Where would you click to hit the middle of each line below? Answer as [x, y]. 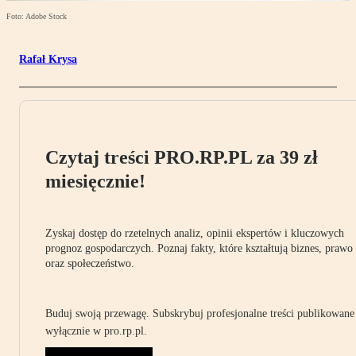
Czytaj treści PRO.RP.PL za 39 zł [182, 158]
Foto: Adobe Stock [37, 17]
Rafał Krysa [48, 60]
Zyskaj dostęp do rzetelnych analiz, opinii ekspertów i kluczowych [195, 234]
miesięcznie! [95, 182]
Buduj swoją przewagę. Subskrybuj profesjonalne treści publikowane [200, 314]
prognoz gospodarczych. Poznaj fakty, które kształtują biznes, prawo [199, 249]
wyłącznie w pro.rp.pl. [96, 331]
